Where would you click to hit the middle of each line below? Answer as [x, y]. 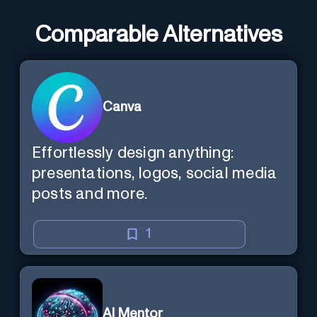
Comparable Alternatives [158, 35]
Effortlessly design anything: [133, 153]
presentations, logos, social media [155, 173]
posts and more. [90, 194]
